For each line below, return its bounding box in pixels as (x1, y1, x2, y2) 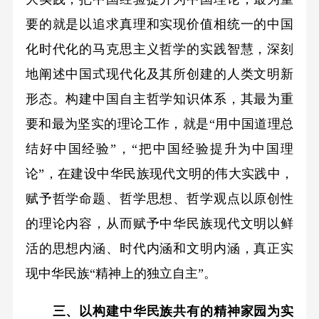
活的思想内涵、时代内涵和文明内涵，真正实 (25, 241, 294, 256)
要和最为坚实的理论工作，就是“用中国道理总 (25, 117, 294, 132)
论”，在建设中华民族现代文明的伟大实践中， (25, 167, 294, 182)
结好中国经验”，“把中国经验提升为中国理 (25, 142, 294, 157)
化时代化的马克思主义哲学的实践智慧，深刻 (25, 42, 294, 57)
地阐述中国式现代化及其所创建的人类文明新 (25, 67, 294, 82)
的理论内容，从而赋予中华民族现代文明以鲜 (25, 216, 294, 231)
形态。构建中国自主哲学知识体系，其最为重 (25, 92, 294, 107)
